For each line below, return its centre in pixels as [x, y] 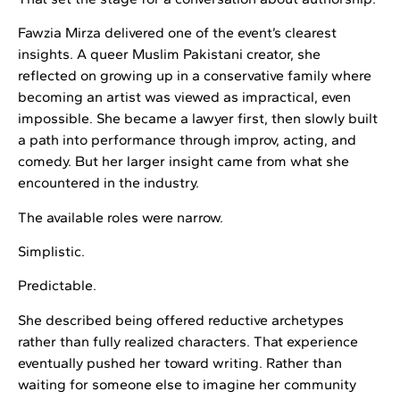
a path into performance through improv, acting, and [187, 140]
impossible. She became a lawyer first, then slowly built [198, 119]
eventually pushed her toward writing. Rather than [180, 362]
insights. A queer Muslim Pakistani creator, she [169, 54]
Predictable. [57, 286]
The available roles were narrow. [121, 217]
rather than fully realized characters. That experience [188, 341]
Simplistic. [51, 252]
